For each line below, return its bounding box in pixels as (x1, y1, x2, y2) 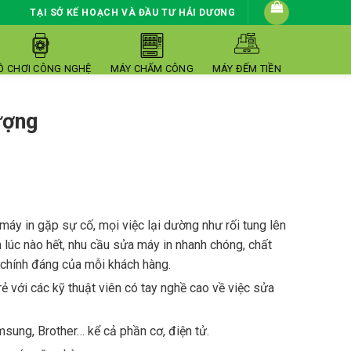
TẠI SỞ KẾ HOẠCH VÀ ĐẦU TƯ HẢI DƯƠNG (30, 6, 236, 18)
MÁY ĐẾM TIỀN (212, 63, 281, 74)
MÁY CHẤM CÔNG (110, 63, 194, 74)
